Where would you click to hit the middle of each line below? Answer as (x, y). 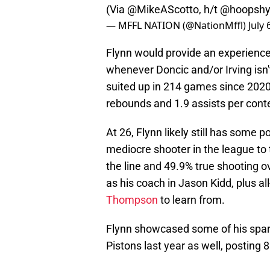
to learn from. (191, 200)
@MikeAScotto (163, 10)
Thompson (132, 200)
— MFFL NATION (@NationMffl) (177, 26)
